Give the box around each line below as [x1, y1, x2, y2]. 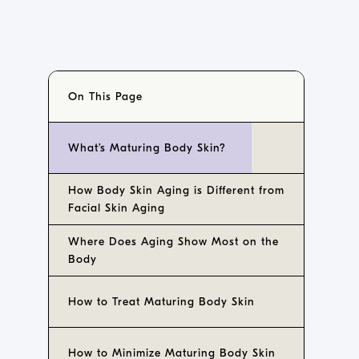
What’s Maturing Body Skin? [68, 141, 226, 155]
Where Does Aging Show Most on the [68, 235, 279, 248]
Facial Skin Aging [68, 201, 165, 215]
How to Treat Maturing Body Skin [68, 295, 255, 309]
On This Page [68, 90, 143, 103]
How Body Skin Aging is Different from [68, 184, 284, 197]
